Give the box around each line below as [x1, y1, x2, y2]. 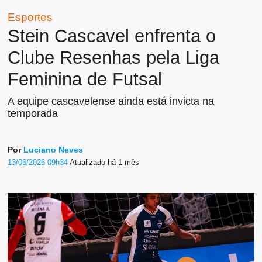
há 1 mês [108, 158, 140, 167]
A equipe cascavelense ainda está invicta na [8, 95, 215, 107]
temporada [8, 107, 58, 119]
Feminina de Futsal [8, 68, 163, 89]
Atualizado [70, 158, 108, 167]
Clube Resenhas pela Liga [8, 47, 220, 68]
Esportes [8, 10, 53, 23]
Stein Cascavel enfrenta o [8, 25, 216, 46]
